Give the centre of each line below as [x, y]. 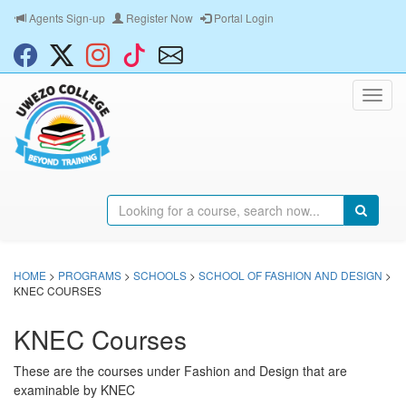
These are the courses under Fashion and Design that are [180, 371]
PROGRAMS [90, 275]
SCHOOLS [160, 275]
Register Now [158, 18]
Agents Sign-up [66, 18]
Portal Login [242, 18]
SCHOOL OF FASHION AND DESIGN [290, 275]
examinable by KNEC [74, 390]
